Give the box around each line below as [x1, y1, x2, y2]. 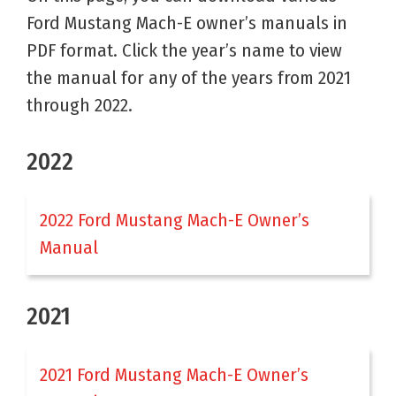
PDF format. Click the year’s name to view [27, 39, 342, 63]
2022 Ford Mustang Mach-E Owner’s [40, 208, 309, 232]
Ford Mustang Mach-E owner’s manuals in [27, 11, 347, 35]
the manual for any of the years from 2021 [27, 66, 351, 90]
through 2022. [27, 94, 133, 118]
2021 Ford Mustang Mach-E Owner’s [40, 363, 308, 387]
